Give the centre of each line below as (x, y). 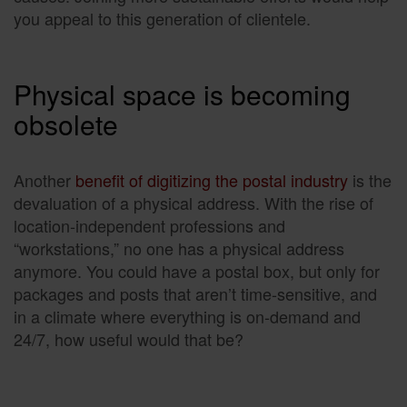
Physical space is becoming (182, 94)
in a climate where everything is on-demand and (187, 316)
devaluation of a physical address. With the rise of (194, 202)
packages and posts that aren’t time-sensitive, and (195, 293)
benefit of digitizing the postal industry (209, 179)
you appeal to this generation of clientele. (162, 18)
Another (42, 179)
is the (372, 179)
